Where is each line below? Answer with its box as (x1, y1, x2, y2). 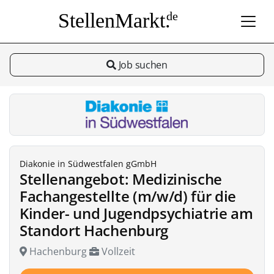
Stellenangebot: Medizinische (20, 169, 223, 189)
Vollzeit (99, 245, 135, 258)
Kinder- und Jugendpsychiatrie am (20, 203, 253, 223)
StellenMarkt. (57, 9, 171, 32)
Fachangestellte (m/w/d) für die (20, 186, 237, 206)
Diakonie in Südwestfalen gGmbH (20, 158, 157, 169)
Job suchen (116, 58, 168, 72)
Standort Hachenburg (20, 220, 168, 240)
